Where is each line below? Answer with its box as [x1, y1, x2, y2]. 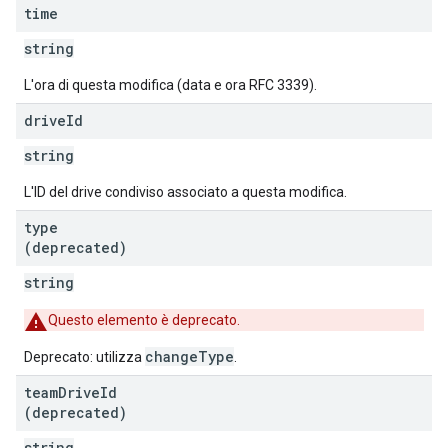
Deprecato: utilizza [24, 349, 145, 365]
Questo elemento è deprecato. [48, 312, 240, 328]
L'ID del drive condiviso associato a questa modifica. [24, 184, 347, 200]
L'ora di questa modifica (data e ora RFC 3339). [24, 77, 317, 93]
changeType [145, 347, 234, 366]
